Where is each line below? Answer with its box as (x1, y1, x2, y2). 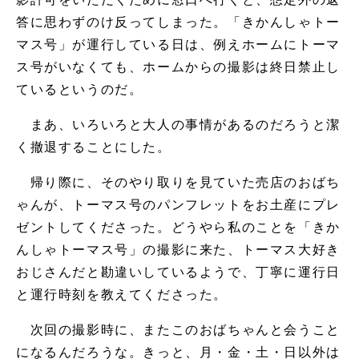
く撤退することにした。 (16, 137, 171, 156)
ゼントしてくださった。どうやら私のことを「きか (16, 217, 341, 236)
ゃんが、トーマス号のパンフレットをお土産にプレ (16, 195, 341, 214)
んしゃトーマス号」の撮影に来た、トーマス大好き (16, 240, 341, 259)
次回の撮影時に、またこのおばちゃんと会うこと (16, 320, 341, 339)
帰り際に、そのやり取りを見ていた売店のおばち (16, 172, 341, 192)
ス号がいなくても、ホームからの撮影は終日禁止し (16, 57, 341, 76)
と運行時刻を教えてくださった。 (16, 284, 228, 304)
